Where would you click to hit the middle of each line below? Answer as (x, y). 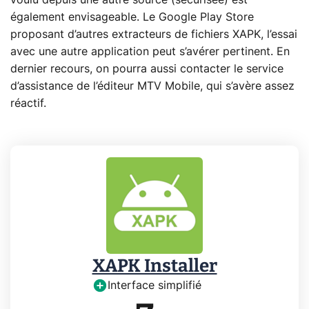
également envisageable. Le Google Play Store (132, 17)
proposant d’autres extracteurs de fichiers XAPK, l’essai (154, 34)
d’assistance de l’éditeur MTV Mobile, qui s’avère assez (152, 86)
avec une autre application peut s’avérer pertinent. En (150, 51)
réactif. (28, 103)
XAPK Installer (154, 266)
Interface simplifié (154, 285)
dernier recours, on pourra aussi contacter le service (147, 69)
